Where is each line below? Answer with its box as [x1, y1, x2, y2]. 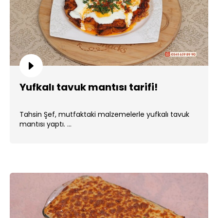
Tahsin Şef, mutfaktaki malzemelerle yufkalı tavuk [19, 109, 189, 119]
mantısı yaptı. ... [19, 119, 72, 129]
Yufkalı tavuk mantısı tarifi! [19, 80, 158, 94]
